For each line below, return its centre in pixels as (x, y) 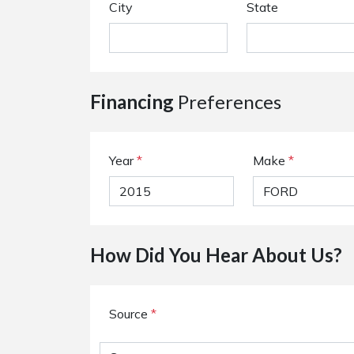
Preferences (228, 102)
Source (130, 314)
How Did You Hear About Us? (216, 255)
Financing (132, 102)
